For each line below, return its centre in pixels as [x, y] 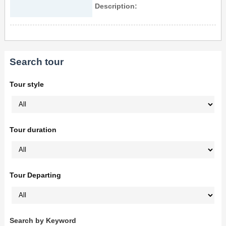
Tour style [26, 84]
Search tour [36, 62]
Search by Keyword [43, 220]
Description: [116, 6]
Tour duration [33, 129]
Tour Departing [35, 175]
